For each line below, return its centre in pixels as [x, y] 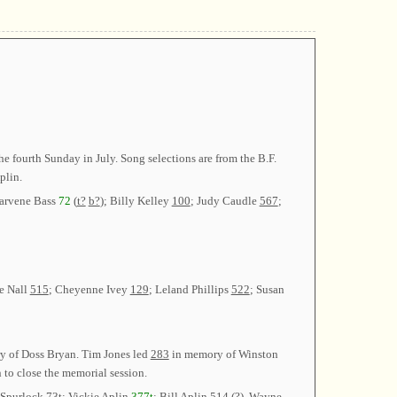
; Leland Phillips [190, 289]
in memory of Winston [223, 354]
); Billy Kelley [136, 200]
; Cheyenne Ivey [89, 289]
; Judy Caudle [225, 200]
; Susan [267, 289]
